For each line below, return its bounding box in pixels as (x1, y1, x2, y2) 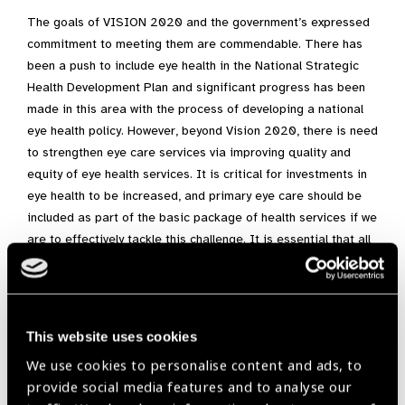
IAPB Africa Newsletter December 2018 (99, 359, 353, 378)
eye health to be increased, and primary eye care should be (27, 188, 362, 204)
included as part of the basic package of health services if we (27, 210, 377, 226)
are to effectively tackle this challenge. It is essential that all (27, 231, 371, 248)
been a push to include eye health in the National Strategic (27, 58, 359, 74)
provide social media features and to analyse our (25, 377, 353, 398)
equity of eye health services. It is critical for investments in (27, 166, 367, 183)
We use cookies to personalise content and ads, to (25, 355, 363, 376)
